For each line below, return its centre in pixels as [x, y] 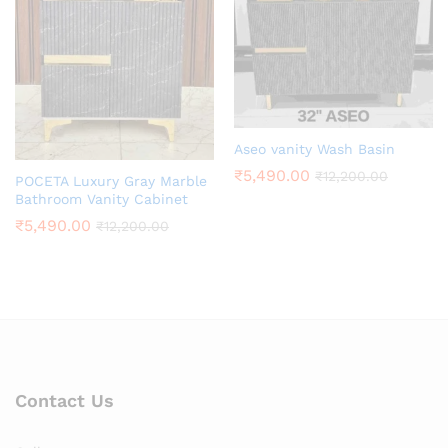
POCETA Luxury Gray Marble [111, 181]
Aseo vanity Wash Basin [314, 148]
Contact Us [64, 401]
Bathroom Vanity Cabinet [101, 199]
